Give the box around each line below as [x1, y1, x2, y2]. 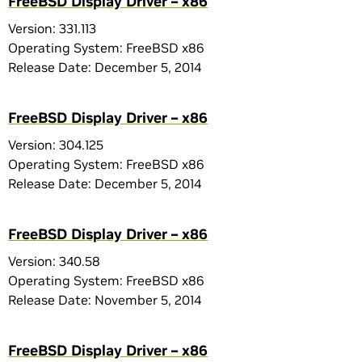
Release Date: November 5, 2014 [8, 292, 201, 308]
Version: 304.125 [8, 137, 103, 153]
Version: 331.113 [8, 20, 96, 36]
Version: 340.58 [8, 253, 100, 269]
